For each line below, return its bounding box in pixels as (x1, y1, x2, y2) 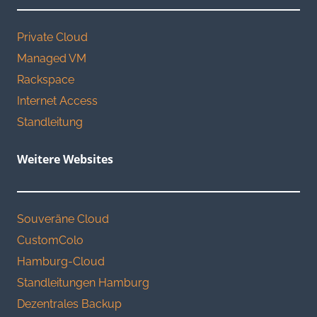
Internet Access (17, 94, 98, 108)
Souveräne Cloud (17, 212, 109, 226)
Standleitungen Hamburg (17, 276, 149, 290)
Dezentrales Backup (17, 297, 122, 311)
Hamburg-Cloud (17, 255, 105, 269)
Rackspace (17, 73, 74, 87)
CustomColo (17, 234, 83, 248)
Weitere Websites (17, 151, 113, 168)
